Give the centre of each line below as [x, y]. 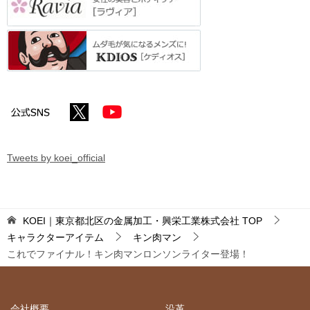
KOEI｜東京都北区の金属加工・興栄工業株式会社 [131, 221]
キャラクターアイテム [55, 238]
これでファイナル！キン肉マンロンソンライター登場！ [128, 254]
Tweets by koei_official [56, 158]
